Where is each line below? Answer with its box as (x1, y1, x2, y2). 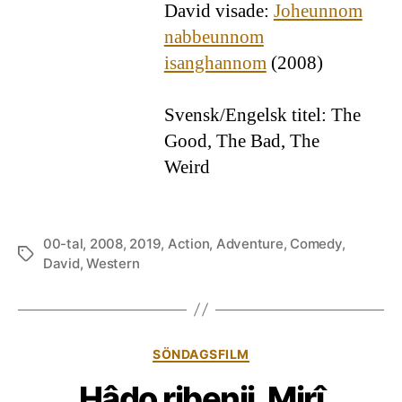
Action (167, 234, 210, 252)
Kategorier (200, 340, 278, 360)
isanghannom (163, 50, 267, 75)
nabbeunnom (163, 24, 264, 49)
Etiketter (17, 245, 72, 263)
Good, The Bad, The (163, 128, 319, 153)
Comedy (290, 234, 342, 252)
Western (86, 254, 140, 272)
